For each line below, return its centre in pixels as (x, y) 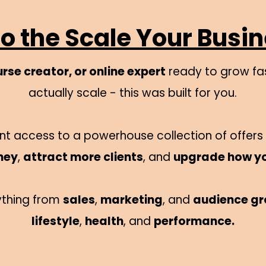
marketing (132, 200)
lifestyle (55, 221)
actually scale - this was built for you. (133, 93)
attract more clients (83, 157)
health (104, 221)
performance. (194, 221)
